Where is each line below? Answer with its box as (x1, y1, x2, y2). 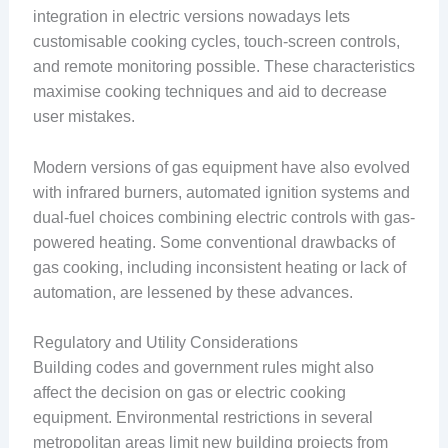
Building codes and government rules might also (32, 359, 374, 377)
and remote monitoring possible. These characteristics (32, 58, 415, 76)
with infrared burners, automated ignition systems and (32, 183, 410, 201)
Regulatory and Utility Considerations (32, 334, 298, 352)
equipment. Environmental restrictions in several (32, 409, 373, 427)
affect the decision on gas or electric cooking (32, 384, 346, 402)
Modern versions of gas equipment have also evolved (32, 158, 410, 176)
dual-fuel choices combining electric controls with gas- (32, 208, 415, 226)
